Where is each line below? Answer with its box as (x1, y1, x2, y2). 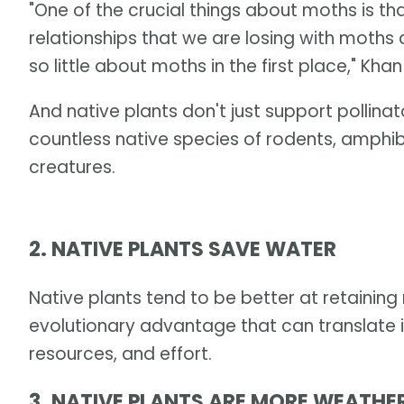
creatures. (29, 155, 115, 180)
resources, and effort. (29, 341, 212, 366)
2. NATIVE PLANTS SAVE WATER (29, 235, 336, 264)
